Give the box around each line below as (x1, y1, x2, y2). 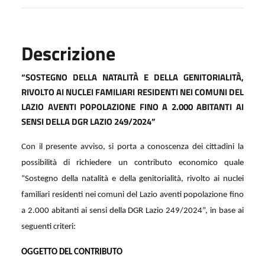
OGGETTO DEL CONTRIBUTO (21, 247, 122, 257)
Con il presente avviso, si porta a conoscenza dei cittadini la (21, 142, 244, 151)
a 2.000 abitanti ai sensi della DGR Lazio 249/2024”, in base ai (21, 206, 244, 215)
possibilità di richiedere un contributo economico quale (21, 158, 244, 167)
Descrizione (21, 38, 115, 67)
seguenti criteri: (21, 222, 77, 231)
